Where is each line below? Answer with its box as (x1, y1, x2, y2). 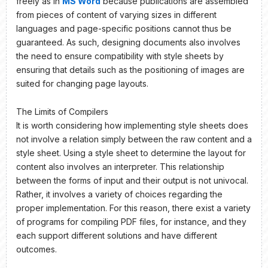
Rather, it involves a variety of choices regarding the (16, 189, 223, 200)
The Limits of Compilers (16, 106, 108, 117)
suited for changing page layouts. (16, 78, 148, 89)
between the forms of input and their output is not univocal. (16, 175, 248, 186)
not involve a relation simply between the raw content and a (16, 134, 252, 145)
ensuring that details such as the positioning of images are (16, 64, 245, 75)
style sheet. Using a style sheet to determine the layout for (16, 148, 246, 159)
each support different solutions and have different (16, 230, 217, 241)
